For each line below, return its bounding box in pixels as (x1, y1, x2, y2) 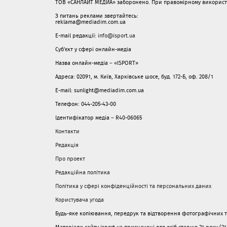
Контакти (55, 127, 80, 135)
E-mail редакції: (55, 31, 98, 40)
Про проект (55, 155, 85, 163)
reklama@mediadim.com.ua (55, 18, 126, 26)
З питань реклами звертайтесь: (55, 12, 138, 20)
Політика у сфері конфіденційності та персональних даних (55, 182, 211, 190)
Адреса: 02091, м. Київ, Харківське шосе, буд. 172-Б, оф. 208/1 (55, 72, 213, 81)
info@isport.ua (98, 31, 135, 40)
